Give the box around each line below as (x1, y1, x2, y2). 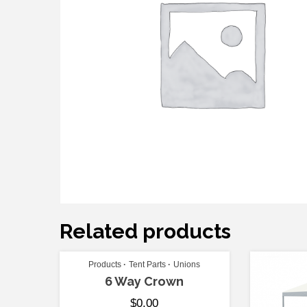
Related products (60, 219, 231, 244)
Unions (173, 260, 201, 270)
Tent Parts (129, 260, 167, 270)
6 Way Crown (105, 274, 184, 289)
